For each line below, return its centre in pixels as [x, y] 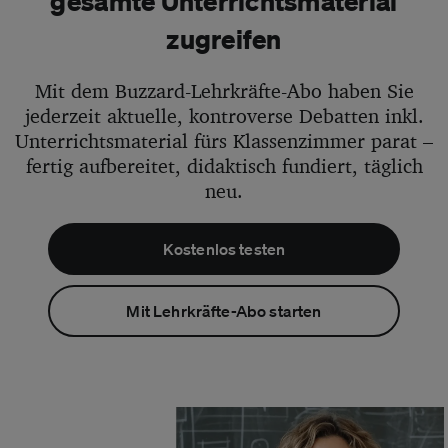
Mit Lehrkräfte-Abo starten [224, 311]
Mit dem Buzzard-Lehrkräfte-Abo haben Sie [224, 91]
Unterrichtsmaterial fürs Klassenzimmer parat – [224, 141]
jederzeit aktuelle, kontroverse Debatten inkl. [224, 116]
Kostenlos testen [224, 249]
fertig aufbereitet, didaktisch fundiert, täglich [224, 166]
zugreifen [224, 39]
